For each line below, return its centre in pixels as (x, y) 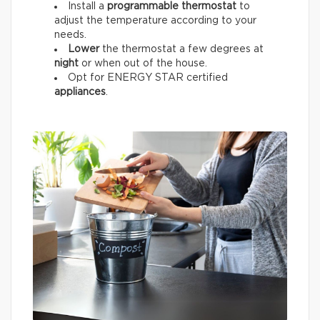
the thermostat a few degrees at (181, 49)
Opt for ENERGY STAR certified (148, 77)
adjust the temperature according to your (155, 20)
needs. (70, 35)
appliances (80, 92)
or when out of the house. (143, 63)
